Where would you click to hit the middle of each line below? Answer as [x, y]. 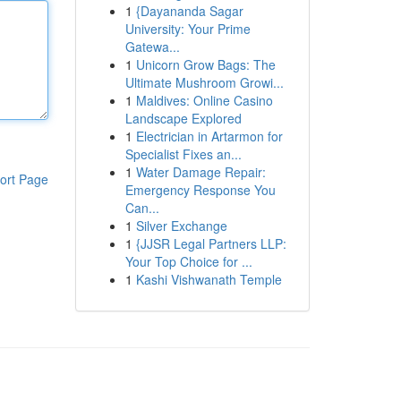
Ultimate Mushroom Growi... [204, 82]
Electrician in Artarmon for [209, 136]
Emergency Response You [200, 190]
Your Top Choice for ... [188, 261]
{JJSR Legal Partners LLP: [211, 243]
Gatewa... [152, 47]
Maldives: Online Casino [204, 100]
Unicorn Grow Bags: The [205, 64]
